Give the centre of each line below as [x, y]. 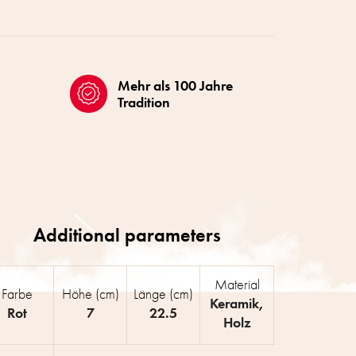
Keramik [235, 303]
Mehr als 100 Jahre [175, 85]
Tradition [143, 102]
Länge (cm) [164, 293]
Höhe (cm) [90, 293]
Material [237, 284]
